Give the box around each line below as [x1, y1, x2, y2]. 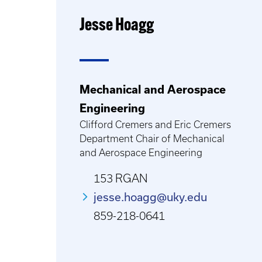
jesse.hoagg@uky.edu [94, 190, 207, 204]
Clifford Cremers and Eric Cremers [80, 119, 231, 130]
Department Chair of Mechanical [80, 133, 225, 144]
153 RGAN [94, 172, 148, 185]
